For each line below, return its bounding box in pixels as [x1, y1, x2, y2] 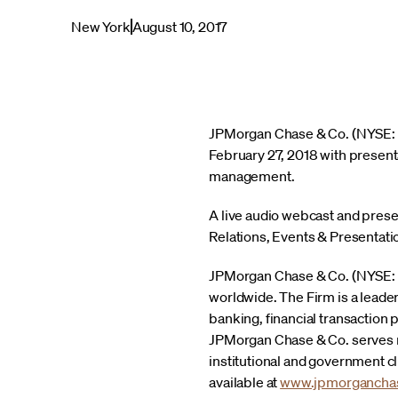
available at [209, 373, 281, 391]
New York [71, 18, 131, 36]
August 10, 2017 [131, 18, 228, 36]
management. [209, 167, 295, 185]
